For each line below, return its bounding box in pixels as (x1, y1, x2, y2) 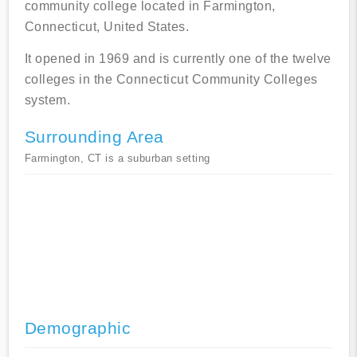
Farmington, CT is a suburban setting (24, 152, 210, 165)
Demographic (24, 319, 131, 338)
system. (24, 93, 70, 108)
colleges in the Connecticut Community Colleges (24, 73, 318, 87)
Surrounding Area (24, 127, 164, 147)
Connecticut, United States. (24, 20, 189, 34)
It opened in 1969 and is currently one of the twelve (24, 52, 331, 66)
